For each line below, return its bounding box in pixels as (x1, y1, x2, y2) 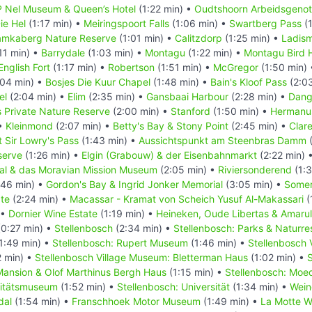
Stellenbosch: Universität (117, 280, 230, 292)
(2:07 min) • (53, 119, 113, 132)
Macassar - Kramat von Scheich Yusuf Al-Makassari (70, 192, 304, 205)
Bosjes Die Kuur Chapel (45, 75, 150, 88)
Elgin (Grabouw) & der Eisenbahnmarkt (81, 148, 257, 161)
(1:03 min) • (85, 46, 145, 58)
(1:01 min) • (116, 31, 175, 44)
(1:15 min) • (166, 265, 225, 278)
